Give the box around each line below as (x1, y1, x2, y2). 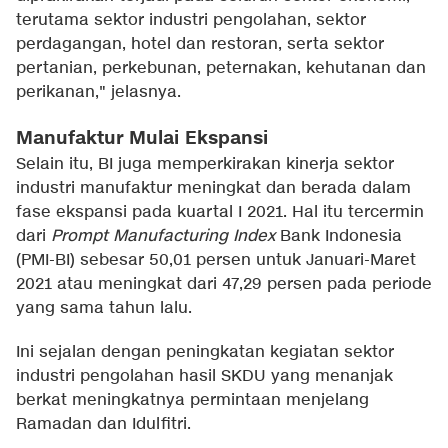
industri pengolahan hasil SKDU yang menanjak (16, 365, 393, 387)
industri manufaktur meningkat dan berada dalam (16, 177, 411, 199)
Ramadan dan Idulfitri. (16, 413, 191, 435)
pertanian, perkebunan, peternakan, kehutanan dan (16, 57, 426, 79)
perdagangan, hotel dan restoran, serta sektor (16, 33, 384, 55)
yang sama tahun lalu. (16, 297, 192, 319)
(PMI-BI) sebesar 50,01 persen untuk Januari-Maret (16, 249, 416, 271)
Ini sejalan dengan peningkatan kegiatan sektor (16, 341, 394, 363)
